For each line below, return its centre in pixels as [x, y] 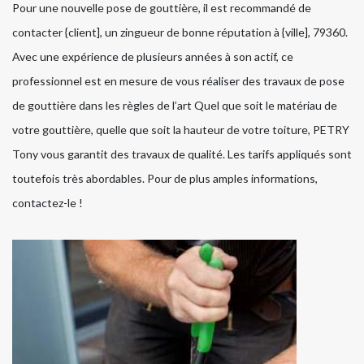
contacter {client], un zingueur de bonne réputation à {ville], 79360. [180, 32]
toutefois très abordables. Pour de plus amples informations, [165, 179]
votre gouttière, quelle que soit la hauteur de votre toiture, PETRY [181, 130]
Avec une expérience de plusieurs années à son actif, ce [153, 57]
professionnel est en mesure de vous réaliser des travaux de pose [178, 81]
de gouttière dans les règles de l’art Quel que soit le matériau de [175, 106]
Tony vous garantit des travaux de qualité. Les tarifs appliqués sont [182, 154]
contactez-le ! [48, 203]
